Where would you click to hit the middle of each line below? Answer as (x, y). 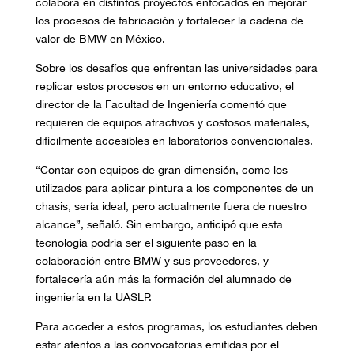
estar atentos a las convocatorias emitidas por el (157, 345)
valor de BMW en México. (100, 39)
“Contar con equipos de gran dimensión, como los (161, 170)
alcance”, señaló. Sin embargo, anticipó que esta (159, 225)
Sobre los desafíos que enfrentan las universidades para (176, 68)
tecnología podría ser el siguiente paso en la (146, 243)
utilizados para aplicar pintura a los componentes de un (174, 188)
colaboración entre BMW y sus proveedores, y (152, 261)
